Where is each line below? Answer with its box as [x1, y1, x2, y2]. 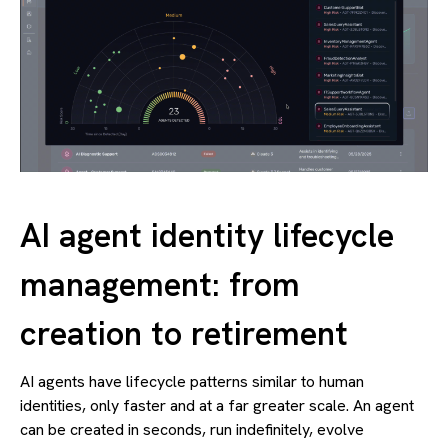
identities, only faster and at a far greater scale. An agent [20, 395, 414, 417]
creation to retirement [20, 312, 348, 356]
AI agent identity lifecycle [20, 214, 394, 258]
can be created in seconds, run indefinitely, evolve [20, 419, 364, 441]
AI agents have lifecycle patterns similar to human [20, 371, 364, 393]
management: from [20, 263, 300, 307]
